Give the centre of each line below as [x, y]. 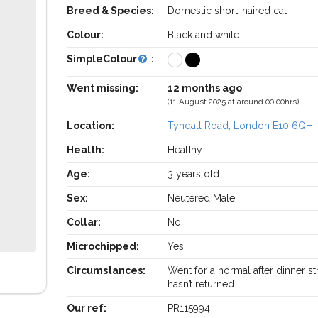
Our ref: [86, 308]
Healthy [185, 150]
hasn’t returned [201, 284]
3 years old [194, 174]
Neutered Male [202, 198]
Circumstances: [106, 270]
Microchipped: [103, 246]
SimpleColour [102, 59]
